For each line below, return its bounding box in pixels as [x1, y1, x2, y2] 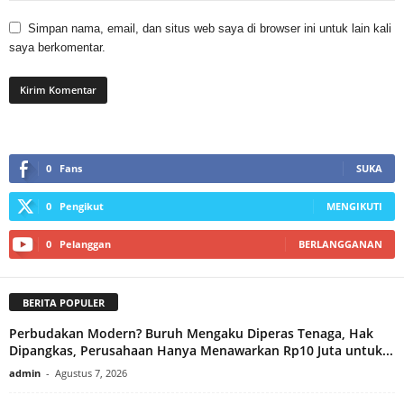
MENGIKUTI [326, 199, 382, 214]
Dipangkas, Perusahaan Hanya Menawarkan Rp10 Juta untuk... [9, 342, 393, 360]
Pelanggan [60, 237, 111, 252]
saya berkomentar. [9, 41, 106, 55]
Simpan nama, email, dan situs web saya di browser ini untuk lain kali [28, 22, 391, 36]
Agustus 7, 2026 [55, 366, 127, 381]
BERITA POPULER [23, 296, 105, 310]
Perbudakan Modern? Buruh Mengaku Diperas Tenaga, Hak [9, 325, 373, 343]
